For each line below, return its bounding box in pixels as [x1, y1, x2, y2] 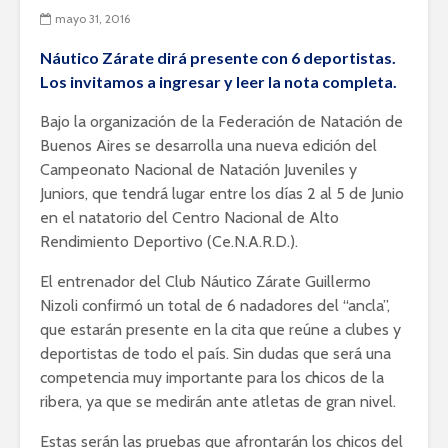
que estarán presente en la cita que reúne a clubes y [40, 320, 401, 339]
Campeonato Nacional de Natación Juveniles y [40, 160, 357, 179]
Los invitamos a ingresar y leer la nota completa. [40, 72, 397, 91]
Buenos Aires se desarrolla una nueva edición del [40, 136, 377, 155]
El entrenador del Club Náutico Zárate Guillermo [40, 272, 371, 291]
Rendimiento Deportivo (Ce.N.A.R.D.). [40, 232, 298, 251]
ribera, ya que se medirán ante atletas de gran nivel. [40, 392, 396, 411]
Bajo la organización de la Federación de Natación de [40, 112, 403, 131]
